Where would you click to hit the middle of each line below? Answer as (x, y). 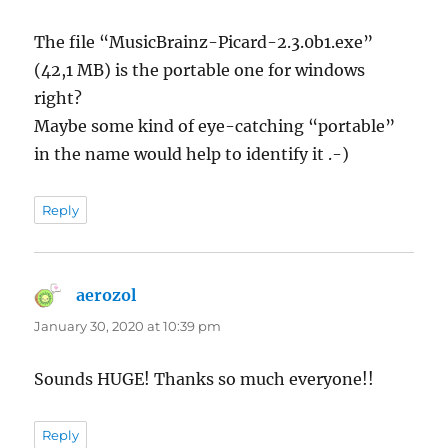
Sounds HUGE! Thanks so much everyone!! (204, 378)
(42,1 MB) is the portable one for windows (200, 69)
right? (58, 97)
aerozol (106, 294)
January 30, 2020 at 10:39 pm (128, 325)
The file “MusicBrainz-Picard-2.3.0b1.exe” (204, 41)
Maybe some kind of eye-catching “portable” (215, 125)
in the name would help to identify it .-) (192, 153)
